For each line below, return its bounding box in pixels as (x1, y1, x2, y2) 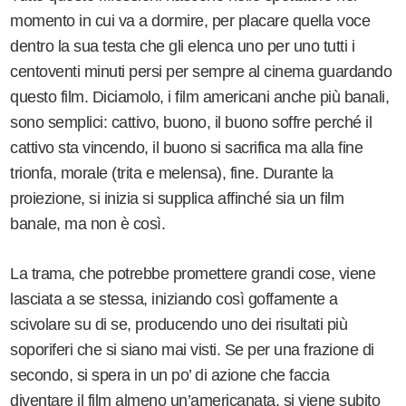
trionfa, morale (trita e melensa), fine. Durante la (10, 163, 333, 182)
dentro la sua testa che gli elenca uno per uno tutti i (10, 36, 355, 55)
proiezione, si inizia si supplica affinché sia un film (10, 188, 344, 208)
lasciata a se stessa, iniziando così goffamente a (10, 289, 338, 308)
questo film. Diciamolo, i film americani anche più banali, (10, 87, 390, 106)
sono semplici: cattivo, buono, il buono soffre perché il (10, 112, 372, 131)
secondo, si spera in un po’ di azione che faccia (10, 365, 330, 384)
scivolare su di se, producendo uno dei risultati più (10, 314, 348, 333)
